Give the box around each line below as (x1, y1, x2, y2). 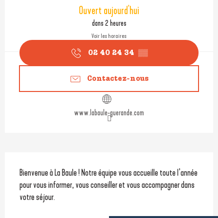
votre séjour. (19, 191, 55, 202)
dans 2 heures (91, 18, 127, 28)
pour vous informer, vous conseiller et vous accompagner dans (19, 179, 195, 190)
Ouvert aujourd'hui (79, 4, 139, 17)
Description (5, 153, 84, 175)
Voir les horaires (91, 32, 127, 40)
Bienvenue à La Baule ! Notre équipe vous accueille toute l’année (19, 167, 198, 178)
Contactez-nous (87, 75, 149, 82)
